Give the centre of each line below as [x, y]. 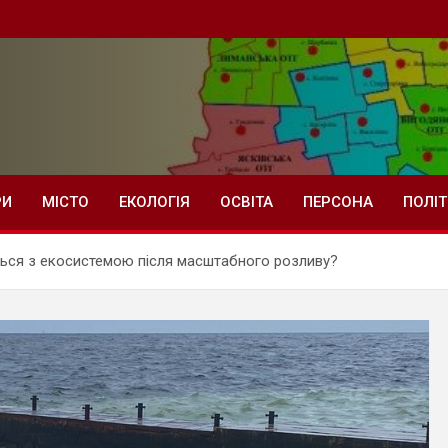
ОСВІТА [246, 202]
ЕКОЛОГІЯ [154, 202]
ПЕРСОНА [338, 202]
